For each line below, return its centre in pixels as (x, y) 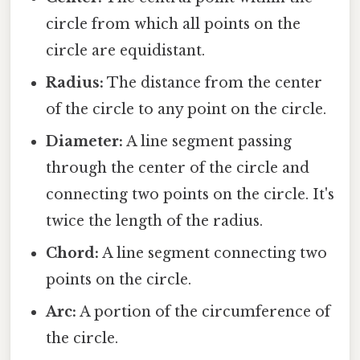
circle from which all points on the (174, 24)
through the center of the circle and (178, 168)
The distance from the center (213, 82)
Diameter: (85, 141)
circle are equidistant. (126, 50)
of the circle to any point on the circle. (186, 109)
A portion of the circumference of (204, 311)
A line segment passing (208, 141)
